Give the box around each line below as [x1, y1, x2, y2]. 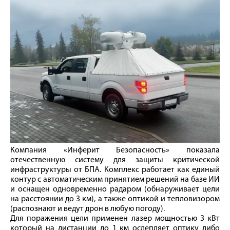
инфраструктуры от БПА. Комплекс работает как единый [10, 165, 220, 174]
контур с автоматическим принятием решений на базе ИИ [10, 175, 220, 184]
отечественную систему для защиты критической [10, 156, 220, 164]
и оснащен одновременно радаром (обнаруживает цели [10, 185, 220, 194]
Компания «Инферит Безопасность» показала [10, 146, 220, 155]
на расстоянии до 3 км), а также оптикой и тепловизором [10, 195, 220, 203]
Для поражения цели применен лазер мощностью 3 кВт [10, 214, 220, 223]
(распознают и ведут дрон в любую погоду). [10, 204, 165, 213]
